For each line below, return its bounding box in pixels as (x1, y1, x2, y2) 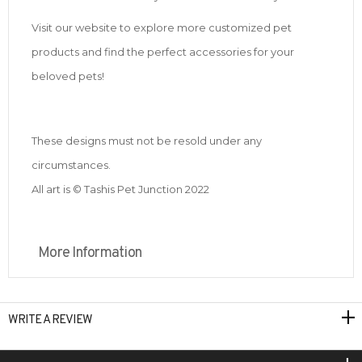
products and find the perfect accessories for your (32, 45, 294, 59)
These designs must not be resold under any (32, 134, 262, 148)
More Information (38, 244, 141, 263)
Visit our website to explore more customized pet (32, 21, 292, 35)
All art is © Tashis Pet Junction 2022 (32, 183, 209, 196)
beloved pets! (32, 69, 104, 83)
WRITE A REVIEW (8, 313, 92, 329)
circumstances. (32, 158, 111, 172)
